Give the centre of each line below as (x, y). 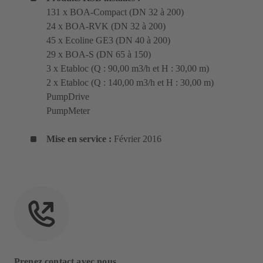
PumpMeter (68, 110)
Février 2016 (138, 139)
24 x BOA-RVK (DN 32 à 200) (106, 26)
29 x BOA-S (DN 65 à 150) (99, 54)
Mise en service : (80, 139)
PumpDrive (68, 96)
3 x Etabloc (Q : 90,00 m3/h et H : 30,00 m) (128, 68)
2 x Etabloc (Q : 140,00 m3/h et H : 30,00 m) (130, 82)
